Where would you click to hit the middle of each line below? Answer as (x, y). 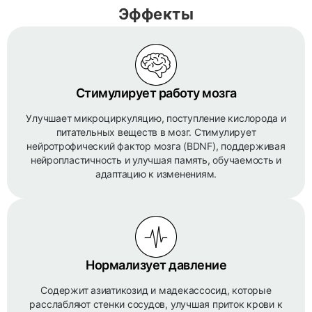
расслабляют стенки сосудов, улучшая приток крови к (156, 304)
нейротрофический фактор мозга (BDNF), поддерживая (156, 146)
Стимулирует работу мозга (156, 93)
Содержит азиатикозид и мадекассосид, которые (156, 290)
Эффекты (156, 14)
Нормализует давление (156, 265)
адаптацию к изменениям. (156, 174)
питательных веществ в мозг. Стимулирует (156, 132)
